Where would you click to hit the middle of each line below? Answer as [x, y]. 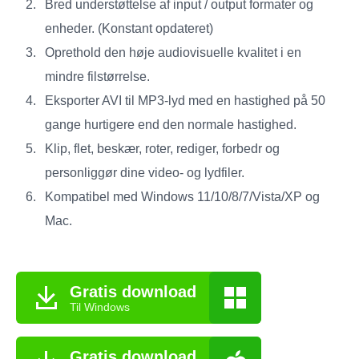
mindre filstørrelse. [97, 77]
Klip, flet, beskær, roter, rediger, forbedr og [162, 149]
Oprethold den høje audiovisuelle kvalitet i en [173, 53]
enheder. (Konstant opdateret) [129, 29]
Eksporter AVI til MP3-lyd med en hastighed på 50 [185, 101]
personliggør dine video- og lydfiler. [145, 173]
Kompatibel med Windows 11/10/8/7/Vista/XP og [182, 197]
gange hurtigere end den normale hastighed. [171, 125]
